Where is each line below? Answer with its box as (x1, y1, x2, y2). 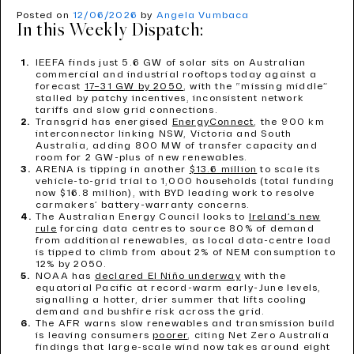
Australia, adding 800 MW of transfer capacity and (36, 140, 318, 152)
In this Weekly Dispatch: (17, 20, 204, 42)
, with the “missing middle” (183, 81, 329, 92)
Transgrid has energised (36, 116, 172, 128)
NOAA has (36, 270, 95, 282)
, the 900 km (254, 116, 325, 128)
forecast (36, 81, 85, 92)
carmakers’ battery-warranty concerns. (36, 199, 250, 211)
